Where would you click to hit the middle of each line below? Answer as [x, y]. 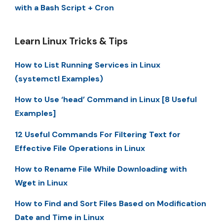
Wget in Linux [41, 183]
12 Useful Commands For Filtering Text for [98, 134]
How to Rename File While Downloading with [101, 169]
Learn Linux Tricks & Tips [71, 41]
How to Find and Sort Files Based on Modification [110, 204]
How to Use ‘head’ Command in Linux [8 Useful [106, 100]
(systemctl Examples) [59, 78]
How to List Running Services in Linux [88, 65]
